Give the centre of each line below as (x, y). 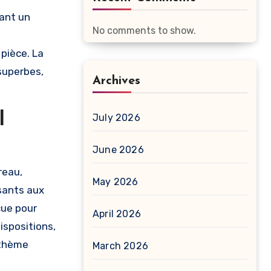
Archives (116, 81)
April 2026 (117, 214)
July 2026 (116, 118)
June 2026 (118, 150)
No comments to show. (144, 31)
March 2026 (120, 246)
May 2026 (116, 182)
